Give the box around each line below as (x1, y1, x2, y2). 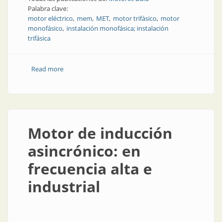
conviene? (63, 74, 93, 83)
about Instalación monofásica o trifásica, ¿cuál (63, 64, 198, 73)
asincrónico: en (28, 141, 141, 161)
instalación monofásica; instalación (66, 24, 168, 33)
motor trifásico (113, 14, 157, 23)
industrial (28, 176, 100, 197)
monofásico (28, 24, 62, 33)
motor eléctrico (28, 14, 73, 23)
